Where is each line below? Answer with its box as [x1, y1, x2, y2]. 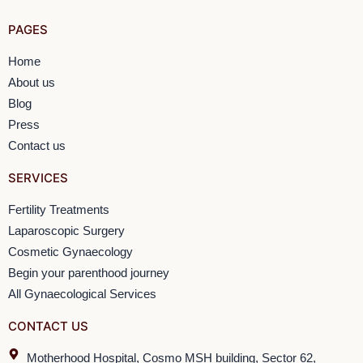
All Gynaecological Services [8, 287, 156, 301]
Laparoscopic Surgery [8, 224, 125, 238]
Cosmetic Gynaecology [8, 245, 133, 259]
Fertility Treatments [8, 203, 109, 217]
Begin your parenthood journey [8, 266, 169, 280]
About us [8, 75, 55, 90]
